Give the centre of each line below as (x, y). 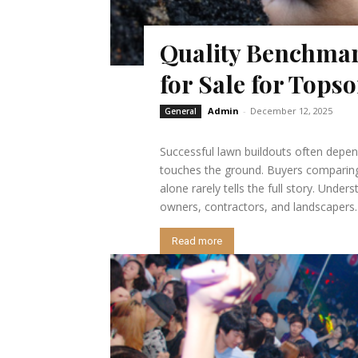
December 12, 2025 (291, 110)
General (180, 111)
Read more (197, 241)
